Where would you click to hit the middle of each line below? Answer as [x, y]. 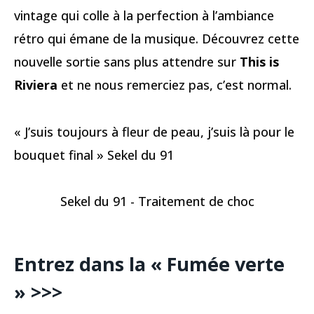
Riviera [36, 85]
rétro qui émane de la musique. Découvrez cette [157, 39]
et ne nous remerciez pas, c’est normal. [175, 85]
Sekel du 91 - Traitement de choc [157, 202]
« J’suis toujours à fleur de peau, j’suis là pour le [154, 131]
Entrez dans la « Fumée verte [149, 264]
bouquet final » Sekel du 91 [94, 155]
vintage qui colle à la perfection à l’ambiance [144, 16]
